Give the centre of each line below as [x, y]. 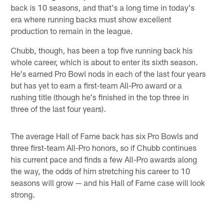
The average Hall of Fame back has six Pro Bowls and [105, 136]
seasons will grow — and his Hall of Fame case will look [108, 183]
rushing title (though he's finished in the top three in [100, 97]
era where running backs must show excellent [91, 19]
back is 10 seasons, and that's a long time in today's [103, 8]
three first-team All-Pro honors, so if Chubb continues [104, 148]
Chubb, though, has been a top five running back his [102, 50]
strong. [23, 194]
